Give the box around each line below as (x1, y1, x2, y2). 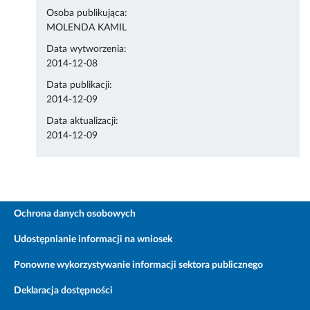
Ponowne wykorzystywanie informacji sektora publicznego (14, 260, 263, 271)
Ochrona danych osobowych (14, 209, 136, 219)
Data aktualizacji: (46, 116, 119, 127)
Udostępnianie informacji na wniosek (14, 235, 172, 245)
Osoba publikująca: (46, 8, 128, 19)
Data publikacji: (46, 80, 113, 91)
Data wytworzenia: (46, 44, 127, 55)
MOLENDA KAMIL (46, 23, 127, 33)
